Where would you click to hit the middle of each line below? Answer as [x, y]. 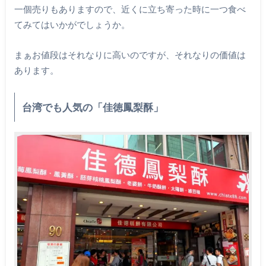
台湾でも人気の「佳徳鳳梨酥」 [92, 107]
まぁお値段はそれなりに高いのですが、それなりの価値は [130, 54]
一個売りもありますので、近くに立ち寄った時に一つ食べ [130, 9]
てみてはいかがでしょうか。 [72, 25]
